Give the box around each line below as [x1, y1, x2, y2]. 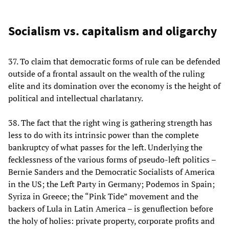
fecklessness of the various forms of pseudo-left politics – [8, 154, 216, 166]
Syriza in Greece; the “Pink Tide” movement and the [8, 191, 198, 202]
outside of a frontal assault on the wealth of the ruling [8, 68, 204, 80]
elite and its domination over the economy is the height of [8, 80, 220, 92]
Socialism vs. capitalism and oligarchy [8, 23, 217, 39]
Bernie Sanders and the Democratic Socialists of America [8, 166, 215, 178]
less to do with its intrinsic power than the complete [8, 129, 199, 141]
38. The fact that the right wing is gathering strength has [8, 117, 212, 129]
